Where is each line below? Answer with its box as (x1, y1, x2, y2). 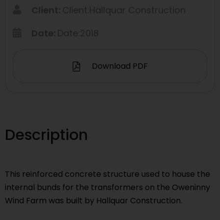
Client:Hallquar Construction (62, 4, 186, 17)
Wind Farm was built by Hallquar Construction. (5, 195, 182, 207)
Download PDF (89, 60, 148, 72)
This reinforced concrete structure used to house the (5, 168, 210, 180)
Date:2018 (57, 27, 99, 40)
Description (5, 125, 88, 146)
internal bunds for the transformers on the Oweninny (5, 182, 210, 193)
